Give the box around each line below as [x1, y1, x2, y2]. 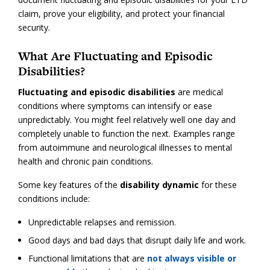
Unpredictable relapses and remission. [28, 216, 176, 228]
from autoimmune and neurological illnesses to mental [18, 142, 232, 154]
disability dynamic [120, 179, 199, 191]
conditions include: [18, 193, 90, 205]
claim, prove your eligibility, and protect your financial [18, 7, 225, 19]
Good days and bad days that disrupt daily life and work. [28, 234, 246, 246]
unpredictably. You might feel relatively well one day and [18, 114, 236, 126]
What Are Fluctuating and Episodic [18, 47, 213, 64]
